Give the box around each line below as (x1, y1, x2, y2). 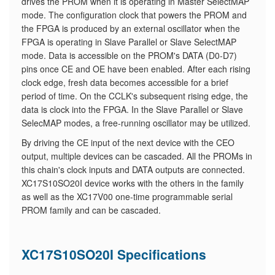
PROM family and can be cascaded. (21, 204, 161, 216)
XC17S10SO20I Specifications (21, 245, 206, 263)
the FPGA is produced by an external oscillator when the (21, 22, 240, 34)
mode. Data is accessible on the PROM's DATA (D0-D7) (21, 49, 237, 61)
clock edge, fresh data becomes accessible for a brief (21, 76, 228, 88)
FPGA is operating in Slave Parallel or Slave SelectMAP (21, 36, 236, 48)
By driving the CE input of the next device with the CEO (21, 136, 234, 149)
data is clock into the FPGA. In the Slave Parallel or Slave (21, 103, 243, 115)
